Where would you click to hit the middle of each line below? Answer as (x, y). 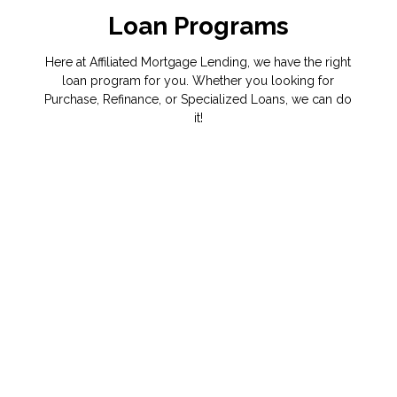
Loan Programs (198, 27)
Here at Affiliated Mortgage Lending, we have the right (198, 62)
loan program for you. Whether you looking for (198, 81)
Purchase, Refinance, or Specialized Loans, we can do (198, 100)
